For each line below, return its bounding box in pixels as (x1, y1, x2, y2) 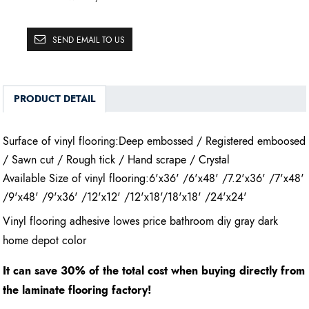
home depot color (3, 232, 87, 249)
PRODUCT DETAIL (14, 92, 96, 106)
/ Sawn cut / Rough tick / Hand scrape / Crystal (3, 152, 230, 168)
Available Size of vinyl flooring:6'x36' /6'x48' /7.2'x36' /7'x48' (3, 170, 305, 187)
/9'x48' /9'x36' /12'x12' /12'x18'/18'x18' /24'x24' (3, 189, 248, 206)
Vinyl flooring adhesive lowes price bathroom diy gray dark (3, 213, 279, 230)
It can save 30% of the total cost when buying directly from (3, 263, 306, 279)
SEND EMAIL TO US (52, 34, 126, 47)
